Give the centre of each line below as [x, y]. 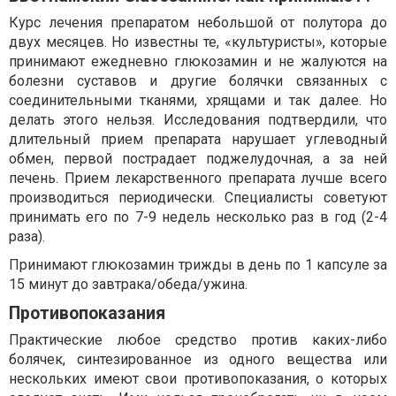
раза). [27, 236]
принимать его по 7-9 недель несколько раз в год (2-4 [198, 217]
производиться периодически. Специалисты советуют [198, 198]
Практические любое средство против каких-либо [198, 340]
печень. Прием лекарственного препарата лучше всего [198, 178]
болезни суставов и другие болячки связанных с [198, 81]
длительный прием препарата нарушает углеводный [198, 139]
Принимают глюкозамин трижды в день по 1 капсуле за [198, 265]
